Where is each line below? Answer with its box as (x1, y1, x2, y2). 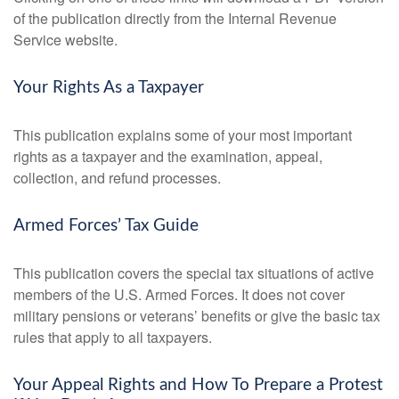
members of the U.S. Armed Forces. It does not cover (13, 284, 345, 305)
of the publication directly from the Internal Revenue (13, 8, 337, 29)
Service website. (13, 29, 118, 51)
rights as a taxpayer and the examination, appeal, (13, 146, 322, 167)
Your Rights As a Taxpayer (13, 79, 204, 97)
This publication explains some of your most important (13, 125, 352, 146)
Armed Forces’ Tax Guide (13, 217, 199, 235)
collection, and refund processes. (13, 167, 221, 189)
